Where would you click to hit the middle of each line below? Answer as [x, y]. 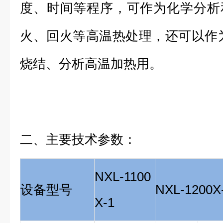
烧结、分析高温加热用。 [91, 64]
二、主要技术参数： [78, 139]
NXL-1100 [123, 177]
